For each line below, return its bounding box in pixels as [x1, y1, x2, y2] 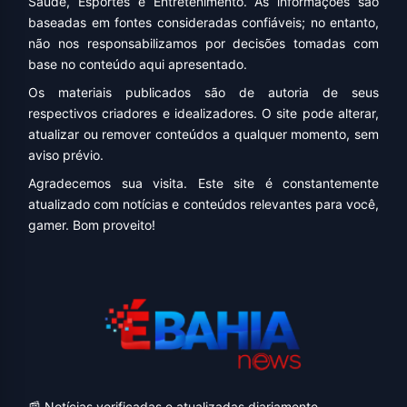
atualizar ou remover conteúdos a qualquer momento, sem [28, 126, 379, 143]
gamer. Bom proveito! [28, 217, 155, 233]
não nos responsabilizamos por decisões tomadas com [28, 35, 379, 52]
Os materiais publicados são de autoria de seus [28, 84, 379, 101]
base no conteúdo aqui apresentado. [28, 56, 247, 73]
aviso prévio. [28, 147, 104, 164]
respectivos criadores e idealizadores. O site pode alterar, [28, 105, 379, 122]
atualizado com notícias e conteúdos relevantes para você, [28, 196, 379, 213]
